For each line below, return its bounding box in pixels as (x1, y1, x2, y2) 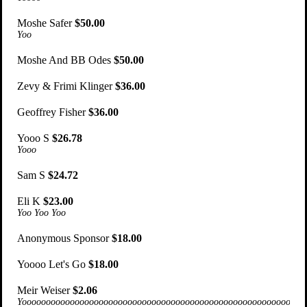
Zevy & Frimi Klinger (17, 80, 113, 93)
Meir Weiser (17, 284, 71, 297)
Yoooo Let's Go (17, 258, 89, 271)
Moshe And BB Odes (17, 54, 112, 66)
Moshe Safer (17, 17, 75, 29)
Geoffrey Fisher (17, 106, 86, 119)
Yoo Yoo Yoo (17, 208, 66, 219)
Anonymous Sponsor (17, 232, 110, 245)
